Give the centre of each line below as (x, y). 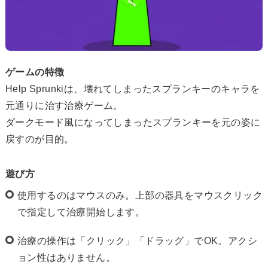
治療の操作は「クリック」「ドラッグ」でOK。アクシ (137, 240)
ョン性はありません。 (66, 257)
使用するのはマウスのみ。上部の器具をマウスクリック (140, 195)
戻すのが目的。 (40, 139)
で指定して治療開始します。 (81, 212)
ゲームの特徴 (35, 72)
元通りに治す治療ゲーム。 (64, 105)
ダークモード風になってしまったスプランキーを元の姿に (133, 122)
